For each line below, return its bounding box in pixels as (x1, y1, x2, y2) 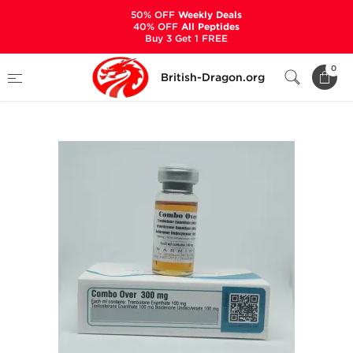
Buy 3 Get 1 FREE (144, 32, 228, 44)
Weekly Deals (174, 9, 242, 21)
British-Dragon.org (161, 70, 265, 84)
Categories (73, 60, 124, 71)
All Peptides (177, 20, 240, 33)
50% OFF (130, 9, 175, 20)
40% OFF (132, 20, 178, 32)
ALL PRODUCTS (162, 60, 239, 71)
